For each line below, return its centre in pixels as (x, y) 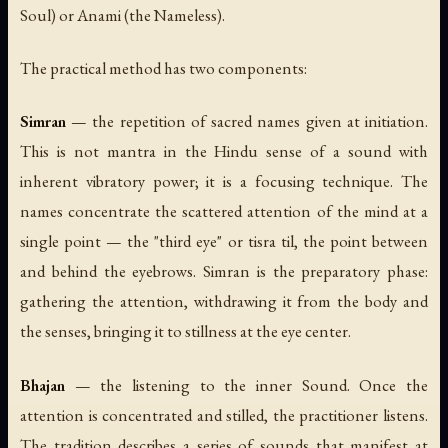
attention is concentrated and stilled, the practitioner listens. (224, 414)
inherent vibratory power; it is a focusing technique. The (224, 181)
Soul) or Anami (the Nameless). (122, 15)
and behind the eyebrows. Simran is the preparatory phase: (224, 271)
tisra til (270, 241)
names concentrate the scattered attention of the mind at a (224, 211)
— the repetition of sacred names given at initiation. (247, 121)
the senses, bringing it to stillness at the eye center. (185, 331)
